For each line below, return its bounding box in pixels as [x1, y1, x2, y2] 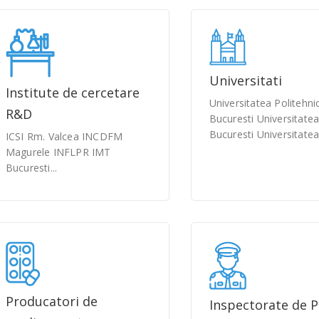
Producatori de [5, 293, 98, 310]
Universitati [209, 72, 282, 89]
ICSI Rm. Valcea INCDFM [5, 130, 123, 143]
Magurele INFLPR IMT [5, 145, 111, 159]
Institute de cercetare [5, 84, 140, 101]
